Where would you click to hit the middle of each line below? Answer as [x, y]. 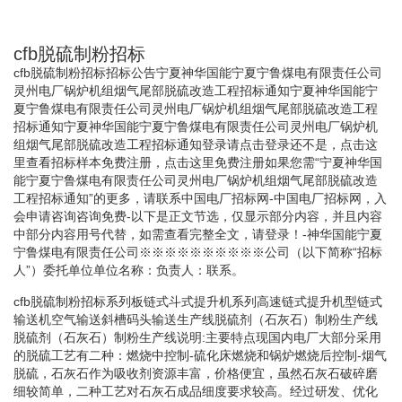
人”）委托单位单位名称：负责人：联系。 [129, 270]
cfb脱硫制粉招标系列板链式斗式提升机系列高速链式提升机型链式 [198, 301]
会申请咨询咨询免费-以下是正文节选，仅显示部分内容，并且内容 [198, 216]
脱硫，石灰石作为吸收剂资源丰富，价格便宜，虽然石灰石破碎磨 [196, 373]
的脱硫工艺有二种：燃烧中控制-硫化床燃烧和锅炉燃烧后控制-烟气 [200, 355]
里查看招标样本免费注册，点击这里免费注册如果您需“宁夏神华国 [198, 162]
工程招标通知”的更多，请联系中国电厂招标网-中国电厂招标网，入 [200, 198]
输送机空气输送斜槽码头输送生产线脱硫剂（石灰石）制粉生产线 [196, 319]
